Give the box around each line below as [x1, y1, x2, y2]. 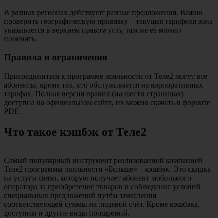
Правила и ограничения [4, 52, 107, 63]
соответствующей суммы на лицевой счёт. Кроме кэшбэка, [4, 200, 200, 208]
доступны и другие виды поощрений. [4, 208, 129, 217]
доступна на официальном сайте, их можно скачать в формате [4, 98, 210, 107]
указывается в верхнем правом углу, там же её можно [4, 25, 181, 34]
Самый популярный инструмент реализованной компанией [4, 156, 202, 164]
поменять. [4, 34, 37, 43]
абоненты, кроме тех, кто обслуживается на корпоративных [4, 81, 203, 90]
